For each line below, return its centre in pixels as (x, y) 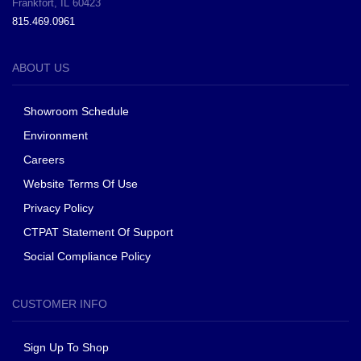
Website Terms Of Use (81, 184)
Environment (56, 136)
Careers (44, 160)
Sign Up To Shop (66, 348)
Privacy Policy (58, 208)
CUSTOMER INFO (60, 304)
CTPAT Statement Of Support (98, 232)
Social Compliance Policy (87, 257)
